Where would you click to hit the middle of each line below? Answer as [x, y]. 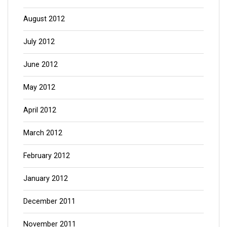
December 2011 [49, 201]
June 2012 [41, 64]
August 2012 [44, 19]
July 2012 [39, 42]
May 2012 [39, 87]
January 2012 [46, 178]
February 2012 [47, 156]
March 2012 [43, 133]
